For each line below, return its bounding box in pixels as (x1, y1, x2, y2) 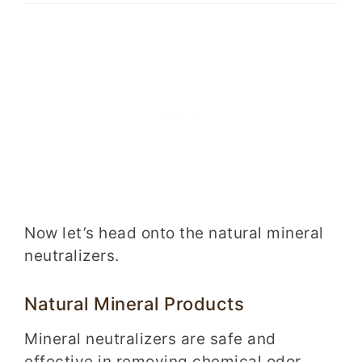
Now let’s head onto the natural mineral (24, 224, 324, 243)
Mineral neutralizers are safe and (24, 329, 276, 348)
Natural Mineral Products (24, 293, 244, 314)
